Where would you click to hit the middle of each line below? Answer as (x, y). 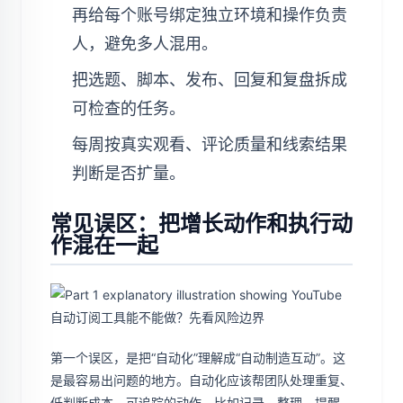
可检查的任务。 (129, 108)
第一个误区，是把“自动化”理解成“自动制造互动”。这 (198, 358)
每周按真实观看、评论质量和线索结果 (210, 144)
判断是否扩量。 (129, 173)
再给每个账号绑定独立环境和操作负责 (210, 15)
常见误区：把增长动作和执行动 (201, 224)
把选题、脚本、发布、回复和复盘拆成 (210, 80)
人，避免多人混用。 (145, 44)
